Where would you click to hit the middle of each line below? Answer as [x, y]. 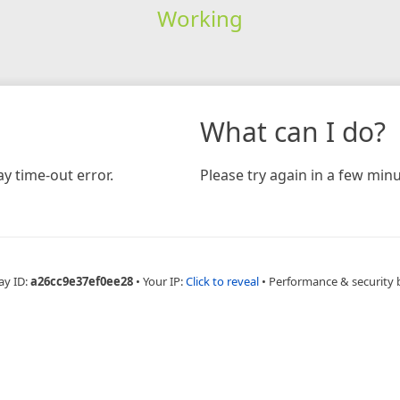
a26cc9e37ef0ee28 [81, 281]
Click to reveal [222, 281]
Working [200, 18]
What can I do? [293, 131]
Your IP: [164, 281]
